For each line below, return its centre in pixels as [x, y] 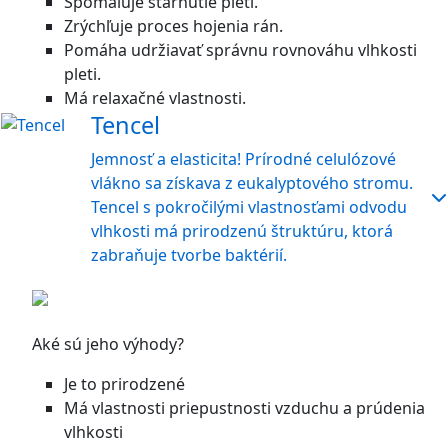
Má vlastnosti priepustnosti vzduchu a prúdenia [244, 408]
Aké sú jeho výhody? [108, 344]
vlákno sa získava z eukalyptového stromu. [252, 183]
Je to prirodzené [124, 384]
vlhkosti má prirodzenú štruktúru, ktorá [242, 231]
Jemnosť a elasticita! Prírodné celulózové [243, 159]
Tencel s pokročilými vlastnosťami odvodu [249, 207]
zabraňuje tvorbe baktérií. [189, 255]
